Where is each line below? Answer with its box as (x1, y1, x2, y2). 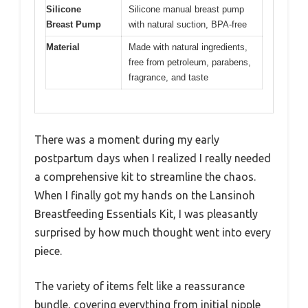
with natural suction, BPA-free (129, 19, 247, 30)
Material (46, 41, 80, 52)
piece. (34, 245, 62, 257)
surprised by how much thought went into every (34, 226, 271, 239)
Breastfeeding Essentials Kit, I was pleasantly (34, 208, 258, 220)
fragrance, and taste (129, 71, 208, 82)
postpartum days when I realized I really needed (34, 152, 271, 164)
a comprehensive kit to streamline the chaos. (34, 170, 256, 183)
